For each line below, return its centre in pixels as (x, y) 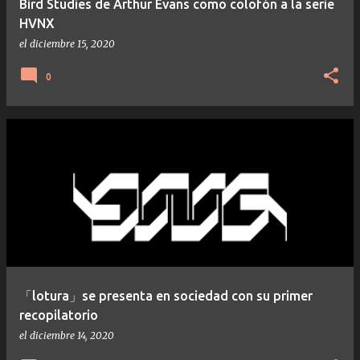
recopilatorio (59, 315)
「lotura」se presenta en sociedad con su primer (166, 295)
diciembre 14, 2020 (72, 335)
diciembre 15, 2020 (72, 43)
